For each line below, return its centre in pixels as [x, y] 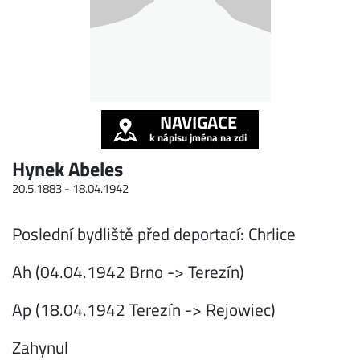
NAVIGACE [198, 122]
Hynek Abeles [67, 169]
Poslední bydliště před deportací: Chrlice [154, 234]
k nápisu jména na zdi [198, 137]
